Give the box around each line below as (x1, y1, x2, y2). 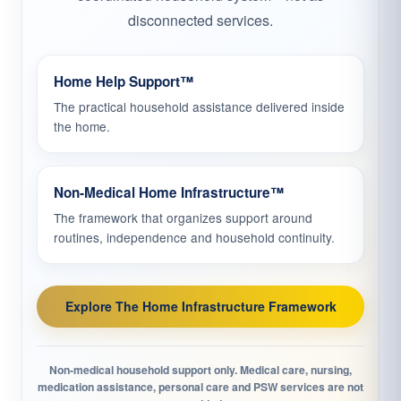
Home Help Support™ (54, 72, 193, 92)
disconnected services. (128, 10, 273, 31)
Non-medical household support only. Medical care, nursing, (49, 362, 352, 379)
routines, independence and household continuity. (54, 228, 335, 247)
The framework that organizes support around (54, 209, 312, 227)
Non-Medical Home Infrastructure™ (54, 183, 284, 203)
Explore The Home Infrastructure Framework (64, 297, 337, 316)
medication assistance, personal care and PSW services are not (38, 379, 363, 396)
